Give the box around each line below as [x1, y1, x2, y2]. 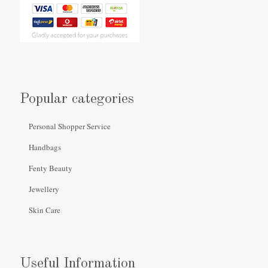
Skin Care [29, 204, 61, 215]
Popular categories [20, 92, 134, 106]
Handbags [29, 141, 62, 153]
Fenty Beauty [29, 162, 73, 173]
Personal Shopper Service [29, 120, 111, 132]
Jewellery [29, 183, 60, 194]
